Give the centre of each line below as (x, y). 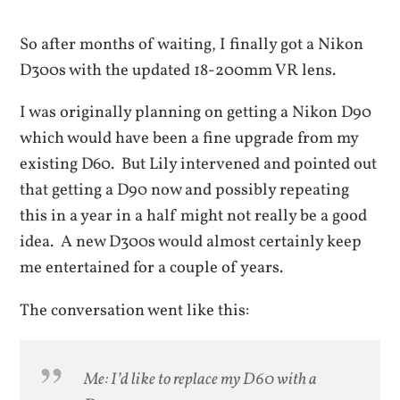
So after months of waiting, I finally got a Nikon (192, 45)
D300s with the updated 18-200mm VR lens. (178, 71)
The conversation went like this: (135, 310)
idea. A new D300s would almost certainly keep (191, 242)
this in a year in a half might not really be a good (194, 217)
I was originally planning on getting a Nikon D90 (196, 113)
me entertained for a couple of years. (152, 268)
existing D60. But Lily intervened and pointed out (199, 165)
